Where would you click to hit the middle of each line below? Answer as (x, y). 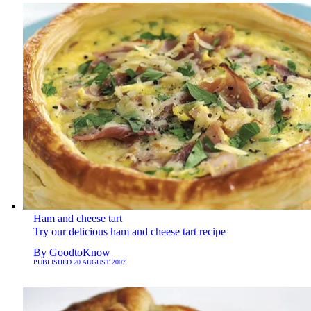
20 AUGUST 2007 (99, 262)
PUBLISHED (53, 262)
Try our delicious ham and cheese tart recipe (129, 232)
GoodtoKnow (79, 253)
